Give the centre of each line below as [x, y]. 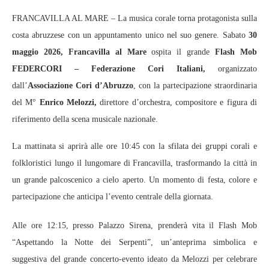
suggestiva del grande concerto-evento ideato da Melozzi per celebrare [134, 259]
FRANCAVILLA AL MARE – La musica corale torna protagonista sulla [134, 18]
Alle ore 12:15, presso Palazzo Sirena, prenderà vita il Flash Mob [134, 225]
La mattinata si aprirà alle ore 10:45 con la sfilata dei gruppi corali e [134, 146]
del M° [24, 102]
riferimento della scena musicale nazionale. [85, 119]
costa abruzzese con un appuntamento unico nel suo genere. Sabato [130, 35]
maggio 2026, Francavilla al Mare [79, 52]
